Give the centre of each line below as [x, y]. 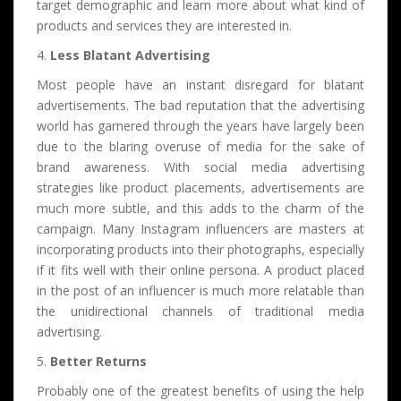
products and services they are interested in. [164, 26]
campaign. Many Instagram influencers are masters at [200, 229]
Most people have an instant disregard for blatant [200, 85]
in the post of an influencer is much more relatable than [200, 290]
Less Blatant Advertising [128, 55]
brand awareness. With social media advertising [200, 167]
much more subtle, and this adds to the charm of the [200, 208]
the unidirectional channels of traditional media [200, 311]
